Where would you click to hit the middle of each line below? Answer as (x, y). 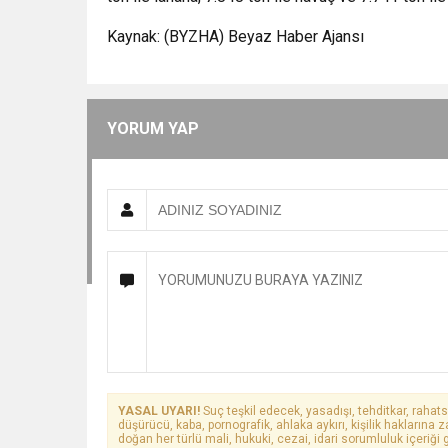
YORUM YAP (153, 128)
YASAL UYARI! (159, 410)
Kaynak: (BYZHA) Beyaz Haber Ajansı (235, 36)
